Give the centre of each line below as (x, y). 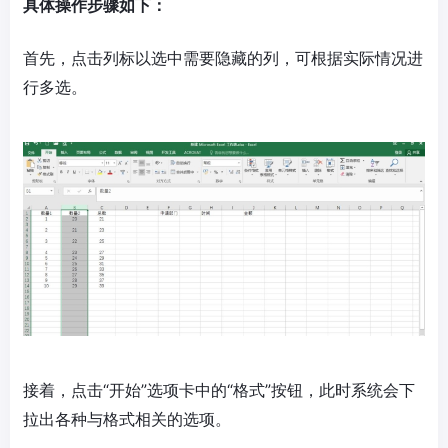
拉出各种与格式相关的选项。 (127, 419)
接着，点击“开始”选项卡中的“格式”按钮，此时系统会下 (219, 390)
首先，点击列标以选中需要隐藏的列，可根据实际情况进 (223, 58)
